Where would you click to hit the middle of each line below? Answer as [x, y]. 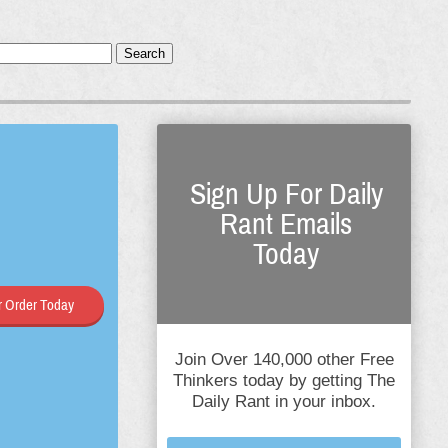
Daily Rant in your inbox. [284, 401]
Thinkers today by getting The [284, 380]
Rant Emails [286, 224]
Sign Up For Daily [286, 194]
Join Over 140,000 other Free [284, 359]
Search [144, 53]
